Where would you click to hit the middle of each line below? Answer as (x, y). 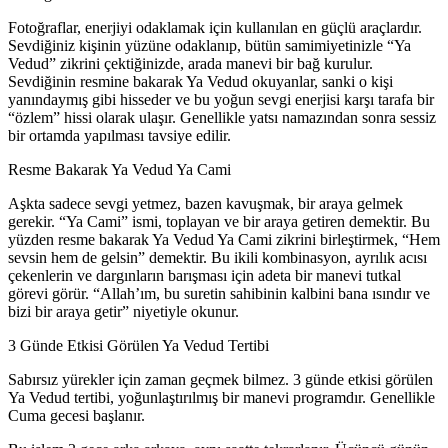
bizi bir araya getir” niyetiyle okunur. (123, 311)
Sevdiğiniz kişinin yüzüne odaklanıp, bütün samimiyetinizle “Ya (209, 45)
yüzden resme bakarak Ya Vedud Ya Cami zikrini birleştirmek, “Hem (224, 239)
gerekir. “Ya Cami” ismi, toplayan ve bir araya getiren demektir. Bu (219, 221)
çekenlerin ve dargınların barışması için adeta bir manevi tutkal (204, 275)
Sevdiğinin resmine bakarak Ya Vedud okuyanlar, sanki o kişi (200, 81)
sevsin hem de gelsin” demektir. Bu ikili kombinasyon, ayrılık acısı (217, 257)
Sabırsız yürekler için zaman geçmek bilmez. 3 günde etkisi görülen (220, 379)
